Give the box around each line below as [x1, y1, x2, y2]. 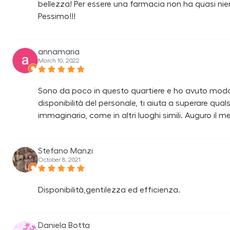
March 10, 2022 [38, 57, 80, 64]
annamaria [38, 48, 80, 56]
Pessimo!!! [38, 12, 75, 21]
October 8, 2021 [38, 157, 81, 163]
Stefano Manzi [38, 147, 93, 155]
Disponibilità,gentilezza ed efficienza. [38, 186, 180, 194]
